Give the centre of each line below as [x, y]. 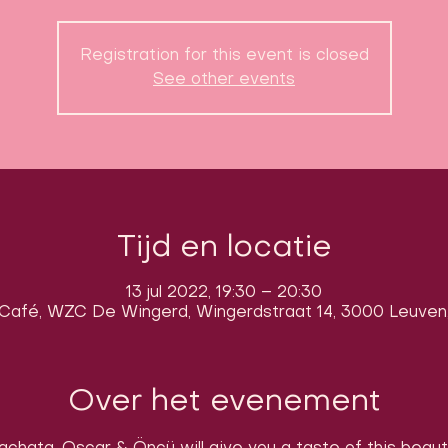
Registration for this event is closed [224, 55]
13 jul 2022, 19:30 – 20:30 [224, 292]
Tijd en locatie [224, 248]
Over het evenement [224, 402]
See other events [224, 79]
